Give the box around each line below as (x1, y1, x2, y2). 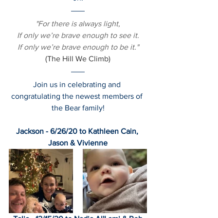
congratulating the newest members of (11, 92, 145, 100)
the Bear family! (51, 104, 105, 112)
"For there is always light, (36, 19, 120, 28)
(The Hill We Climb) (45, 54, 110, 63)
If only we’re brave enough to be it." (17, 43, 139, 51)
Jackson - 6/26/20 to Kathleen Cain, (16, 127, 140, 135)
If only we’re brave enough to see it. (17, 31, 139, 39)
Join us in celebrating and (33, 80, 123, 89)
